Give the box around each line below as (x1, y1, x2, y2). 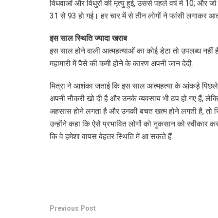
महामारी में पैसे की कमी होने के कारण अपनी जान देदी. (50, 58, 193, 68)
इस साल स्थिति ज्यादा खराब (50, 33, 127, 43)
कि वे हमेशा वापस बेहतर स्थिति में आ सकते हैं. (50, 131, 173, 141)
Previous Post (50, 204, 96, 212)
